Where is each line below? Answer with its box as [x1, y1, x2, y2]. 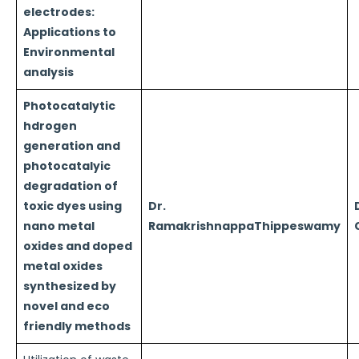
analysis [23, 64, 74, 80]
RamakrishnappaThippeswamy [148, 218, 341, 234]
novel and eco [23, 298, 110, 314]
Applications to [23, 24, 116, 40]
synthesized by [23, 278, 116, 294]
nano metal [23, 218, 95, 234]
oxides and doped [23, 238, 132, 254]
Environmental [23, 44, 115, 60]
